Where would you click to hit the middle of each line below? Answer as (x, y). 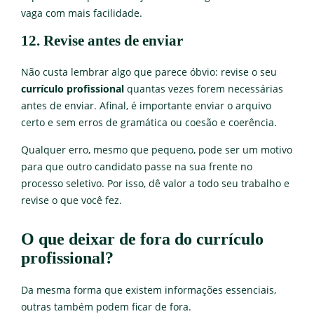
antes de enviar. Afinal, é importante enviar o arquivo (146, 105)
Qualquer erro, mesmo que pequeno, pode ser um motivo (157, 150)
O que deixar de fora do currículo (142, 239)
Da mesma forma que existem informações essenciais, (149, 290)
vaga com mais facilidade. (82, 13)
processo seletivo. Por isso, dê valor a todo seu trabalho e (155, 183)
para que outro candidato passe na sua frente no (137, 166)
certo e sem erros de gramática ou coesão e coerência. (149, 122)
